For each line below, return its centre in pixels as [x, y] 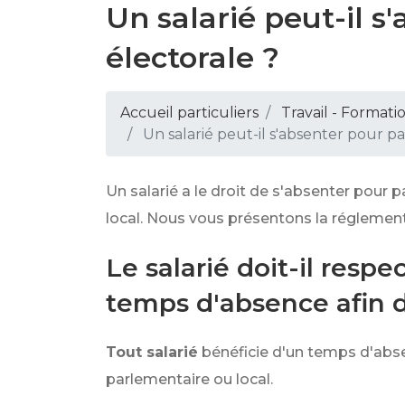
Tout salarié [152, 352]
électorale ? [193, 57]
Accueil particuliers [189, 113]
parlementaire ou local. [189, 379]
